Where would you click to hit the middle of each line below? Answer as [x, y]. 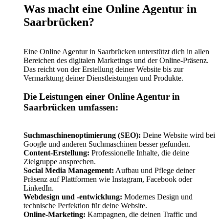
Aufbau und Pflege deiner [154, 170]
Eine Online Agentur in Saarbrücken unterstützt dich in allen [116, 51]
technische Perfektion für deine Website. [85, 205]
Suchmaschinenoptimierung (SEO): [82, 135]
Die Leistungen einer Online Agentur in [102, 97]
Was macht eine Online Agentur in [110, 9]
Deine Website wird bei [178, 135]
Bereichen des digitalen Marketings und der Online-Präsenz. [116, 60]
